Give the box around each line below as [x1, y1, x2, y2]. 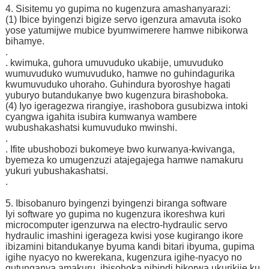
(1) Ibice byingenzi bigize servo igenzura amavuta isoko [5, 14, 241, 25]
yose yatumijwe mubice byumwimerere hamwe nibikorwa [5, 25, 248, 35]
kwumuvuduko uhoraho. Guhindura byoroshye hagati [5, 79, 231, 89]
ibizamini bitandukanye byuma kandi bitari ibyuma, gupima [5, 241, 255, 252]
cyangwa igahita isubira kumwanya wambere [5, 111, 197, 122]
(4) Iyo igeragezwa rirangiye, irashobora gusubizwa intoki [5, 100, 248, 111]
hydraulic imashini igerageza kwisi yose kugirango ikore [5, 230, 243, 241]
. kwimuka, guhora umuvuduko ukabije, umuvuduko [5, 57, 223, 68]
